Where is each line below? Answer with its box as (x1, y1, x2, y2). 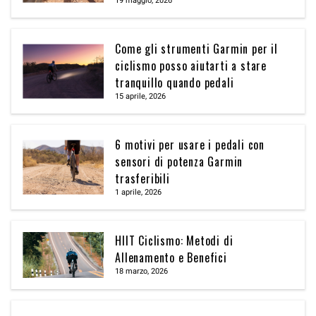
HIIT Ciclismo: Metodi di (115, 232, 233, 250)
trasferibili (115, 170, 170, 188)
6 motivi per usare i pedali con (115, 136, 265, 154)
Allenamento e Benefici (115, 249, 227, 267)
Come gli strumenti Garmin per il (115, 40, 278, 58)
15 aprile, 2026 (115, 92, 166, 102)
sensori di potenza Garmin (115, 153, 243, 171)
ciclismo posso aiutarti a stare (115, 57, 267, 75)
